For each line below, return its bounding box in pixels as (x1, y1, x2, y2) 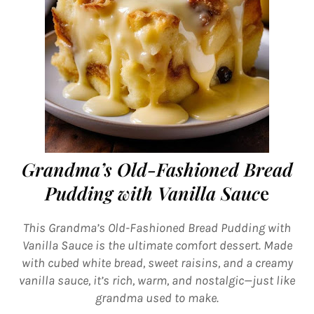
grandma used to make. (95, 290, 219, 306)
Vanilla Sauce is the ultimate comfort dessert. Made (22, 238, 292, 253)
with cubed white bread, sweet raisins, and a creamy (21, 255, 293, 271)
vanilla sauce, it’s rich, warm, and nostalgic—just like (19, 273, 295, 288)
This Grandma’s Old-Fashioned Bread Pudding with (23, 220, 291, 235)
